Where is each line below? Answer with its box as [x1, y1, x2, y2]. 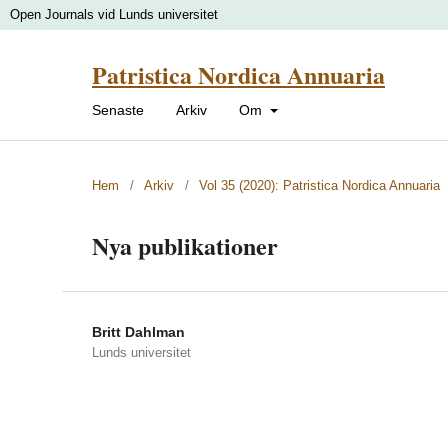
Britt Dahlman [92, 323, 185, 340]
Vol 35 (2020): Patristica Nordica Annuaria [199, 177, 440, 193]
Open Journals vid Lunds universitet [9, 7, 218, 22]
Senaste [92, 101, 144, 118]
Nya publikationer [92, 227, 278, 263]
